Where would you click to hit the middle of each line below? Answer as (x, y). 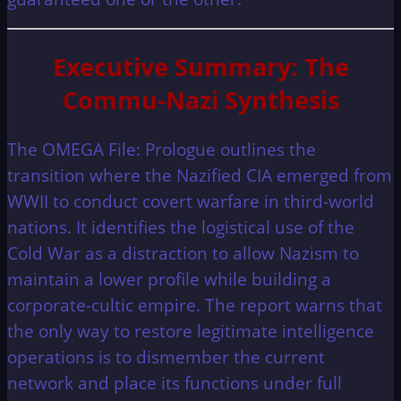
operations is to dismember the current (166, 356)
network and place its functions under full (175, 382)
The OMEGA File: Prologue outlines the (162, 149)
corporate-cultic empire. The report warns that (195, 304)
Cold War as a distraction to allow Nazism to (183, 252)
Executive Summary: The (200, 66)
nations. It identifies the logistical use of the (181, 226)
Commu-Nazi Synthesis (200, 99)
